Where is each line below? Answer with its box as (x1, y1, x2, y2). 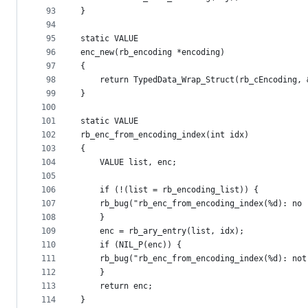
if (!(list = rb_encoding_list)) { (80, 185, 258, 195)
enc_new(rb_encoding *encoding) (80, 47, 225, 57)
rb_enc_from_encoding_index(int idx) (80, 130, 249, 140)
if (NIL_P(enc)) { (80, 240, 181, 250)
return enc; (80, 281, 153, 291)
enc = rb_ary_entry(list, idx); (80, 226, 244, 236)
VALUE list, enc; (80, 157, 177, 167)
